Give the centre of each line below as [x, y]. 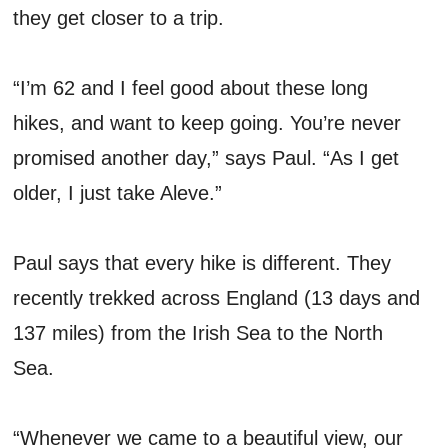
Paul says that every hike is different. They [202, 262]
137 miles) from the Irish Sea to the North [198, 332]
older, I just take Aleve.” [118, 192]
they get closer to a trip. [119, 17]
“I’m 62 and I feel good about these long [191, 87]
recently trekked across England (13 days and [217, 297]
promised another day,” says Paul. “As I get [206, 157]
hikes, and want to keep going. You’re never [207, 122]
